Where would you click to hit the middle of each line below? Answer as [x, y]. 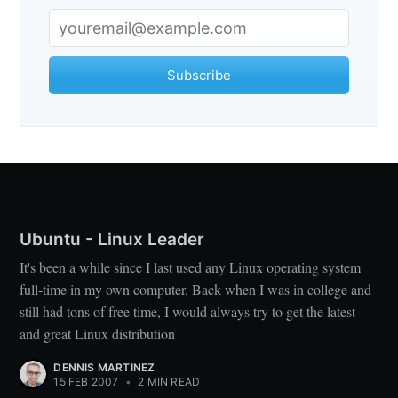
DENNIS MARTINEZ [104, 368]
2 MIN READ [168, 382]
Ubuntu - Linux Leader [112, 240]
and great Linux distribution [98, 334]
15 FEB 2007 [86, 382]
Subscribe [199, 75]
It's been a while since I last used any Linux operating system [191, 267]
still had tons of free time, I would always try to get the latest [188, 312]
